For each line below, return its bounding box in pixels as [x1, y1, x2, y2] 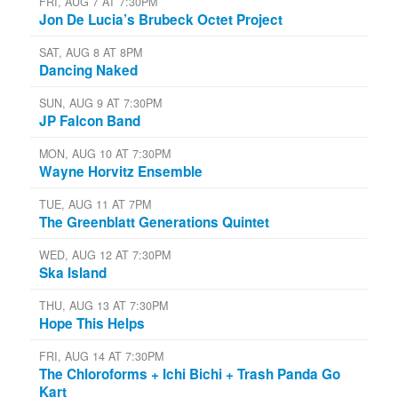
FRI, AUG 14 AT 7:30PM [39, 347, 163, 364]
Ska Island [39, 262, 107, 283]
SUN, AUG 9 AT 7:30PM [39, 94, 162, 111]
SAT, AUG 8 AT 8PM [39, 44, 142, 60]
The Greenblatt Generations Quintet [39, 211, 269, 232]
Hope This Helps [39, 313, 145, 333]
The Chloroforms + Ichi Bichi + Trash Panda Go [39, 363, 340, 384]
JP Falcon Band [39, 110, 140, 131]
